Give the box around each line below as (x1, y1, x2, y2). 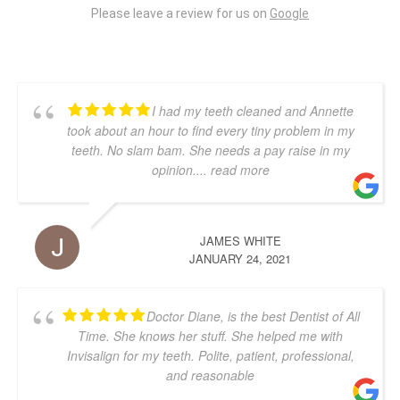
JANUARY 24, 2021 (189, 250, 291, 267)
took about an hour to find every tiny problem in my (66, 121, 354, 139)
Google (270, 6, 309, 21)
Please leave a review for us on (91, 6, 270, 21)
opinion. (151, 161, 196, 179)
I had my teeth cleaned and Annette (152, 102, 354, 120)
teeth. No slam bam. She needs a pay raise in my (71, 141, 350, 159)
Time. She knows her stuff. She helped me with (78, 327, 343, 345)
